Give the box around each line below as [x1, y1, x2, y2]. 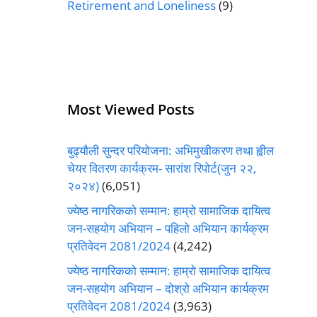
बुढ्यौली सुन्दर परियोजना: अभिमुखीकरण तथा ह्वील [67, 142, 274, 159]
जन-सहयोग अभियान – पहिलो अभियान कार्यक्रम [67, 220, 269, 237]
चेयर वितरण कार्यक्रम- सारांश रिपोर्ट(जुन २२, [67, 160, 256, 177]
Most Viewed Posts [67, 100, 195, 120]
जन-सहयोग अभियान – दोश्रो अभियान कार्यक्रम [67, 280, 269, 297]
